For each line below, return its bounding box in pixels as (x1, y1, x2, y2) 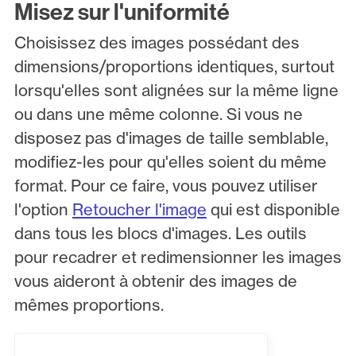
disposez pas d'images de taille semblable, (14, 127, 328, 148)
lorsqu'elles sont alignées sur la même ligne (14, 79, 339, 100)
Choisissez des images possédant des (14, 32, 300, 52)
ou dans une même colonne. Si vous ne (14, 103, 303, 124)
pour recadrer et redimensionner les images (14, 246, 342, 267)
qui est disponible (206, 199, 340, 219)
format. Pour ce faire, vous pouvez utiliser (14, 175, 318, 195)
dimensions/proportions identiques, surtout (14, 56, 335, 76)
